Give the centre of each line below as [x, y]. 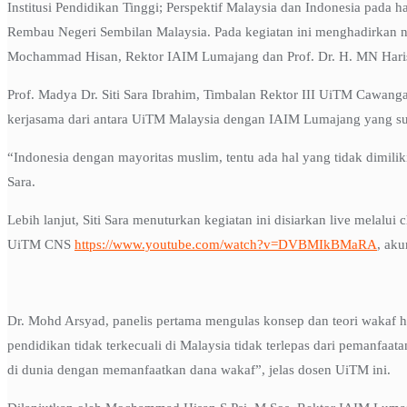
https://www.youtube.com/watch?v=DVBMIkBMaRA [226, 244]
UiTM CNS [41, 244]
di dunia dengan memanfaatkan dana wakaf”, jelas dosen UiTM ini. [199, 370]
